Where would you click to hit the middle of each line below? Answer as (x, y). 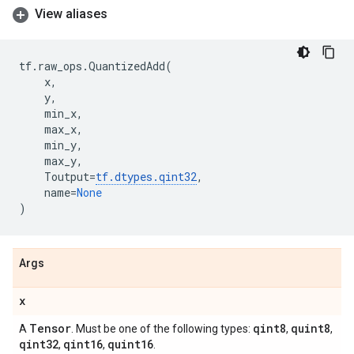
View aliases (71, 14)
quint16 (130, 344)
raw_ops (60, 66)
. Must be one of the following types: (162, 329)
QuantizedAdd (127, 66)
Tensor (50, 328)
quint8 (311, 328)
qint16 (83, 344)
